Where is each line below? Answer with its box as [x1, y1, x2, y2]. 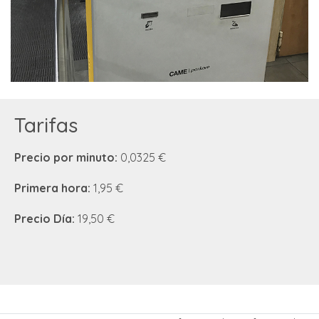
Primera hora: [14, 180, 93, 195]
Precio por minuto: [14, 150, 120, 164]
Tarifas [14, 112, 78, 137]
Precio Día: [14, 211, 78, 226]
